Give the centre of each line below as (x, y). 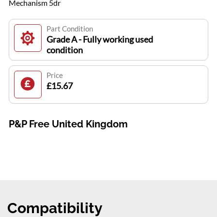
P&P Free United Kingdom (68, 124)
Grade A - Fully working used (100, 39)
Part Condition (70, 28)
